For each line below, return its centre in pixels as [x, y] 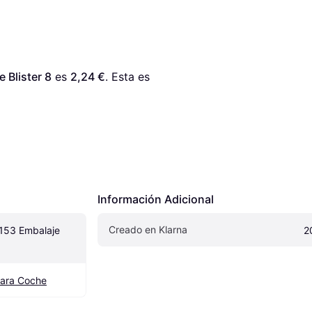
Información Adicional [156, 200]
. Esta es [127, 77]
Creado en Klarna [148, 230]
